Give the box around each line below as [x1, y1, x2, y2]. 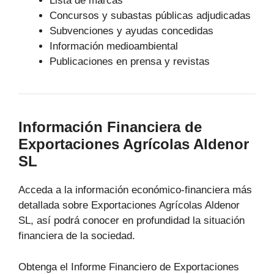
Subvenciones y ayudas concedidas [50, 25, 213, 37]
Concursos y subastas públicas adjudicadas [50, 10, 251, 22]
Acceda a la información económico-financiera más [18, 184, 252, 196]
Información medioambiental [50, 40, 178, 53]
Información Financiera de [18, 119, 202, 136]
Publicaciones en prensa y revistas [50, 56, 210, 68]
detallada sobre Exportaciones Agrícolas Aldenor [18, 199, 240, 212]
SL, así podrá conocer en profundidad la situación [18, 215, 245, 227]
